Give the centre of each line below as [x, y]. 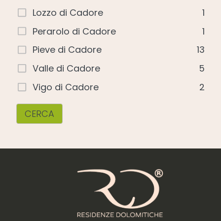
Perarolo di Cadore [74, 31]
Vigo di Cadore [66, 87]
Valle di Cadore [67, 69]
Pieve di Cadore [67, 50]
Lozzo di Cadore [68, 12]
